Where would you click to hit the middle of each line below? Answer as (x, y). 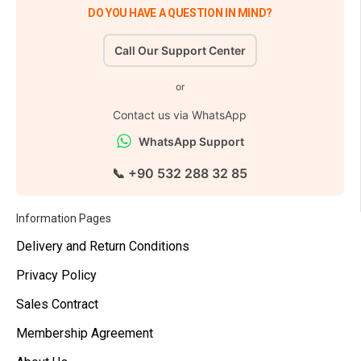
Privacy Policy (56, 275)
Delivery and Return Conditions (103, 246)
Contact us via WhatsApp (180, 114)
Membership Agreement (85, 333)
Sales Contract (57, 304)
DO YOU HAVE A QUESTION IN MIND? (180, 12)
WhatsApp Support (191, 141)
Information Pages (64, 218)
